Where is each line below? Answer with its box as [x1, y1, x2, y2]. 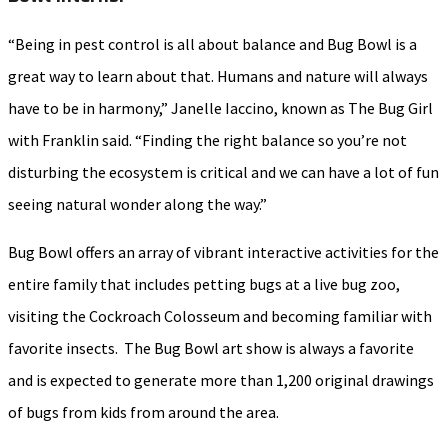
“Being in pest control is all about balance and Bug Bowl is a [8, 34, 417, 55]
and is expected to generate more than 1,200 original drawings [8, 370, 434, 391]
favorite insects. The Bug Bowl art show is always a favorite [8, 338, 414, 359]
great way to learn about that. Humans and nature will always [8, 66, 428, 87]
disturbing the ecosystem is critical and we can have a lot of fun [8, 162, 439, 183]
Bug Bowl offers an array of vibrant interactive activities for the [8, 242, 439, 263]
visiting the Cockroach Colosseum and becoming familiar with [8, 306, 432, 327]
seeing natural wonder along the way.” [8, 194, 267, 215]
